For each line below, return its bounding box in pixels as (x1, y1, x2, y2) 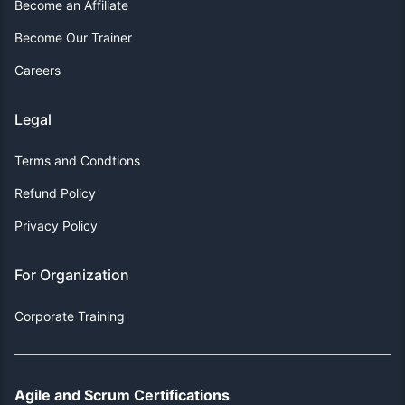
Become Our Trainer (14, 29, 132, 45)
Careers (14, 61, 61, 78)
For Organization (14, 265, 129, 284)
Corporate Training (14, 307, 125, 324)
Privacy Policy (14, 217, 98, 233)
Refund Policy (14, 184, 96, 201)
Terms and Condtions (14, 152, 140, 168)
